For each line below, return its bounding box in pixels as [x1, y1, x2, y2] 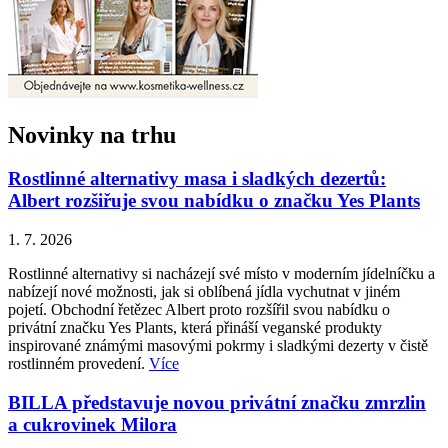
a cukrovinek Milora [8, 413, 177, 435]
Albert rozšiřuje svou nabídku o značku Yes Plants [8, 190, 420, 212]
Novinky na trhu [8, 121, 176, 148]
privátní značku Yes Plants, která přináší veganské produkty [8, 319, 382, 337]
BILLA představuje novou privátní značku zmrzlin [8, 391, 426, 413]
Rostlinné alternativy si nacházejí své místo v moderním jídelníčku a [8, 265, 435, 283]
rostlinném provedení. [8, 355, 149, 373]
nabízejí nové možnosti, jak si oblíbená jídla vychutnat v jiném [8, 283, 400, 301]
